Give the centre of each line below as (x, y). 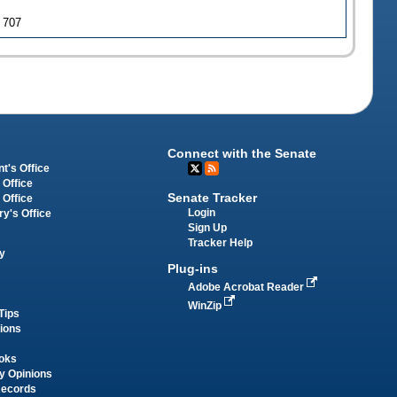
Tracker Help (221, 243)
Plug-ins (193, 268)
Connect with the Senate (242, 154)
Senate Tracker (213, 198)
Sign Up (208, 228)
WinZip (206, 305)
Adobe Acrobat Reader (248, 287)
